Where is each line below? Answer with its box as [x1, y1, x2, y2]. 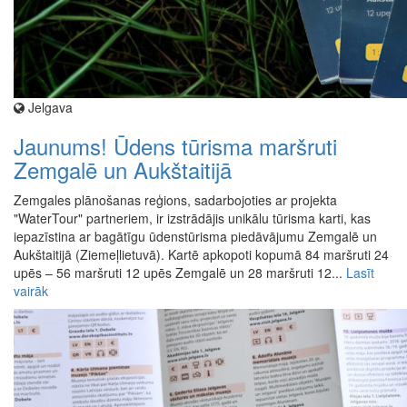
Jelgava [25, 98, 73, 117]
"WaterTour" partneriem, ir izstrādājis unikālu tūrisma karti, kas [14, 209, 371, 228]
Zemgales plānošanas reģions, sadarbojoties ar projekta [14, 191, 337, 210]
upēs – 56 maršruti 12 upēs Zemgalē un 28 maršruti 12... [14, 263, 346, 283]
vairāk [14, 282, 48, 301]
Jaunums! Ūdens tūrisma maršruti [14, 130, 337, 163]
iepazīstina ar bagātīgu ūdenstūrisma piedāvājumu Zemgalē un [14, 227, 377, 246]
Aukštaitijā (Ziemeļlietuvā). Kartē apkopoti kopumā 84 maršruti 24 [14, 245, 389, 264]
